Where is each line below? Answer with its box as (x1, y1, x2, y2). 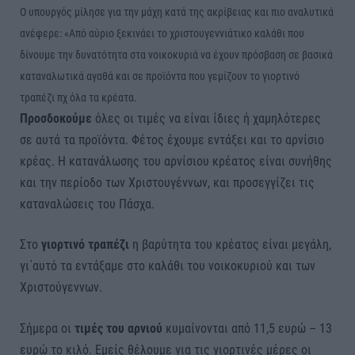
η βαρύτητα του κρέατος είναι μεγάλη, (129, 237, 331, 253)
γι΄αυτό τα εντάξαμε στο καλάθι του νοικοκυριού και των (20, 258, 315, 274)
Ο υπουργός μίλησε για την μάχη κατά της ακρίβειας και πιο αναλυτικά (20, 5, 334, 18)
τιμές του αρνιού (74, 320, 162, 336)
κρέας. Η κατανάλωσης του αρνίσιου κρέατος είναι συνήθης (20, 153, 332, 169)
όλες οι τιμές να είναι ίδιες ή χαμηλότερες (92, 110, 321, 126)
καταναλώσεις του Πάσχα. (20, 196, 155, 212)
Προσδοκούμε (20, 110, 92, 126)
